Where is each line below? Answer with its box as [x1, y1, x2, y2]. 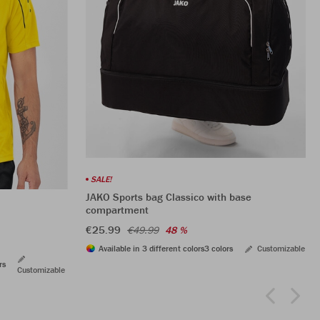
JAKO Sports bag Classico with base [86, 189, 251, 204]
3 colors [204, 242, 233, 254]
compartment [86, 202, 149, 216]
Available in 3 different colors [99, 242, 204, 254]
